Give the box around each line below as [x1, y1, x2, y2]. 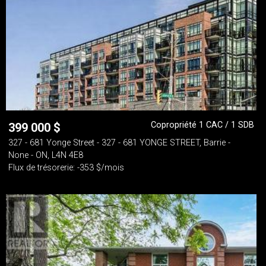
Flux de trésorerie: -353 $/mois [8, 163, 124, 173]
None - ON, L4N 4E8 [8, 150, 83, 160]
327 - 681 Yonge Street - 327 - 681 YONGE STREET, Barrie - [8, 138, 230, 148]
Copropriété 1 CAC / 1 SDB [151, 120, 254, 130]
